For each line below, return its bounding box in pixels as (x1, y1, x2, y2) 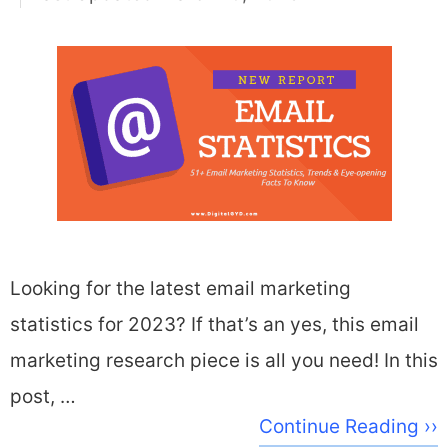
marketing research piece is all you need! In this (10, 348, 438, 372)
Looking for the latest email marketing (10, 276, 351, 300)
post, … (10, 384, 76, 408)
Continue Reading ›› (259, 414, 438, 438)
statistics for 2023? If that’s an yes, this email (10, 312, 419, 336)
